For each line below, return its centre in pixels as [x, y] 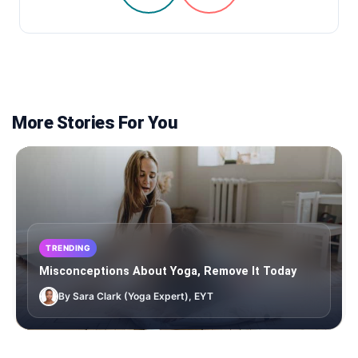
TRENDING [68, 248]
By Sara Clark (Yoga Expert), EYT [136, 296]
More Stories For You [95, 123]
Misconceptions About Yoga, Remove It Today [168, 272]
